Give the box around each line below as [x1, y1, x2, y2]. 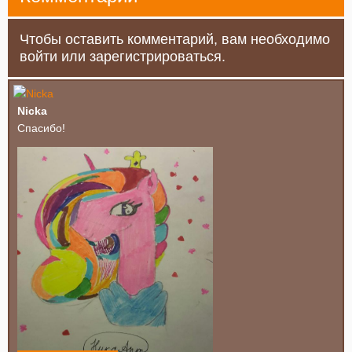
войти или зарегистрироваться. [20, 49, 225, 65]
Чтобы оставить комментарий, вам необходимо [20, 31, 330, 48]
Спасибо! [17, 122, 65, 135]
